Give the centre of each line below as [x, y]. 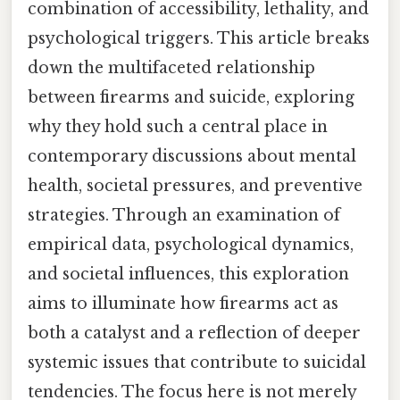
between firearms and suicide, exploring [191, 98]
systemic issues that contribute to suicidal [197, 363]
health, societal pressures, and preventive [195, 186]
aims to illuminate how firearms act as [183, 304]
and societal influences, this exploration [188, 275]
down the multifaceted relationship [171, 68]
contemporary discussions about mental [192, 157]
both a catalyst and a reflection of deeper [194, 333]
